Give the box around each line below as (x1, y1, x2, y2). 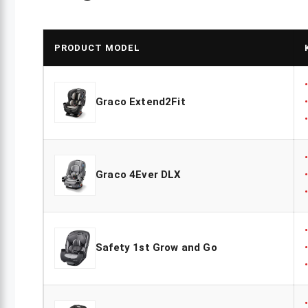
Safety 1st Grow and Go (96, 241, 217, 254)
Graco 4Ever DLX (96, 168, 181, 181)
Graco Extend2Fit (96, 96, 186, 109)
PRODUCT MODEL (54, 42, 140, 53)
